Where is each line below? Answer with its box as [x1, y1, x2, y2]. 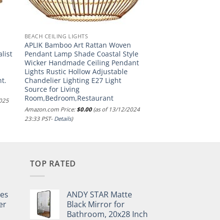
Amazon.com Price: [24, 106, 77, 113]
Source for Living [24, 84, 80, 94]
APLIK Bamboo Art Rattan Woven [24, 40, 131, 50]
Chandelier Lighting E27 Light [24, 75, 121, 85]
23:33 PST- [24, 115, 54, 123]
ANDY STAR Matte [67, 189, 132, 200]
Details [54, 115, 71, 123]
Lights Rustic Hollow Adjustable [24, 66, 128, 76]
